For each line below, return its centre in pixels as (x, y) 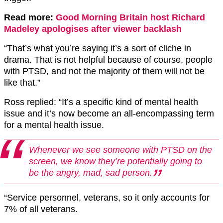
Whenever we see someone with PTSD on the (120, 150)
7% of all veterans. (41, 209)
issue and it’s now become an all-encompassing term (109, 114)
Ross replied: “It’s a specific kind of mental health (101, 102)
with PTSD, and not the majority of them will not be (104, 71)
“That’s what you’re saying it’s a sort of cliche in (98, 49)
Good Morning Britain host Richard (130, 18)
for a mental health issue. (54, 125)
